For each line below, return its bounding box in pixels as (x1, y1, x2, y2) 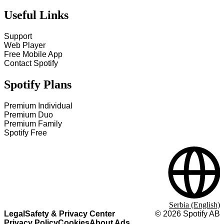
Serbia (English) (169, 200, 220, 209)
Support (4, 32, 32, 41)
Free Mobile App (4, 50, 62, 59)
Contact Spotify (4, 59, 58, 68)
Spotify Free (4, 128, 47, 137)
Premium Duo (4, 110, 53, 119)
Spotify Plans (4, 78, 71, 91)
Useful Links (4, 8, 68, 22)
